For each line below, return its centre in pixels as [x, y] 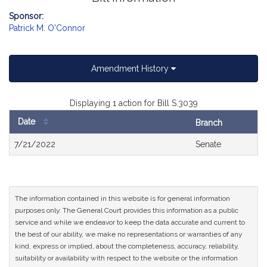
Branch [209, 123]
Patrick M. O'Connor [47, 28]
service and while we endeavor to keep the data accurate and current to [130, 222]
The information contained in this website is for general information [122, 198]
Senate [208, 144]
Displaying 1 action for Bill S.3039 [133, 103]
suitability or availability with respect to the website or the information [126, 258]
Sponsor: [26, 16]
